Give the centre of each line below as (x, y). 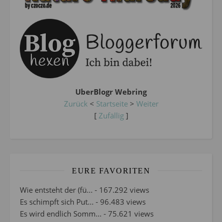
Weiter (147, 103)
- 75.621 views (128, 213)
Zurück (76, 103)
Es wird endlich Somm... (61, 213)
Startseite (112, 103)
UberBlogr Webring (111, 91)
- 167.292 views (121, 190)
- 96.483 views (120, 201)
